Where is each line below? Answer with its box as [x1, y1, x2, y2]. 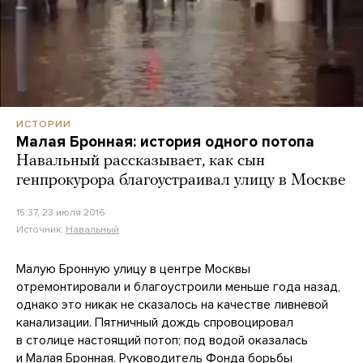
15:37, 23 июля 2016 [16, 206, 105, 218]
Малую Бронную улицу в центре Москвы [16, 260, 250, 277]
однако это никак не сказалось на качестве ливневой [16, 296, 328, 313]
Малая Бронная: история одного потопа [16, 132, 314, 151]
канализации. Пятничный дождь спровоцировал [16, 314, 293, 331]
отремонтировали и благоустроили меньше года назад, [16, 278, 340, 295]
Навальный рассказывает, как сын [16, 152, 265, 169]
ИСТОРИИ [16, 117, 71, 130]
